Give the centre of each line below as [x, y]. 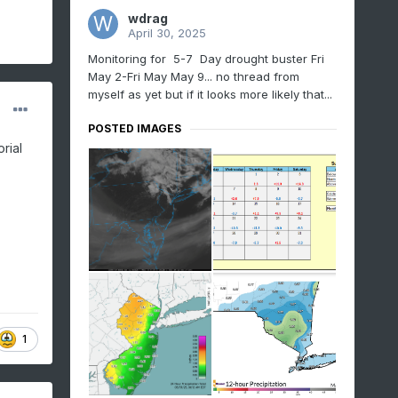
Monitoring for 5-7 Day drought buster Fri [206, 59]
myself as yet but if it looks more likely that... [210, 95]
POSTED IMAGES [134, 129]
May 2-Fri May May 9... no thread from [193, 77]
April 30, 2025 [167, 33]
